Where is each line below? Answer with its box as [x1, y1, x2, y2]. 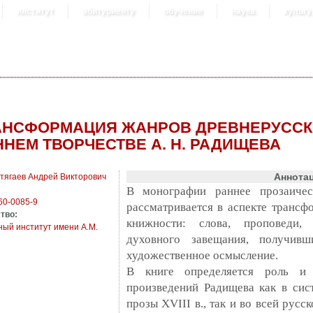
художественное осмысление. [126, 248, 281, 262]
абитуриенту [82, 6, 135, 16]
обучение [163, 6, 203, 16]
